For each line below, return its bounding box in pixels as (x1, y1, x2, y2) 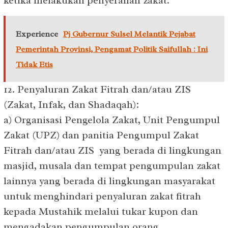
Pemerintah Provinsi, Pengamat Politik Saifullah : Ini (16, 44, 208, 54)
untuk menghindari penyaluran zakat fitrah (4, 189, 201, 203)
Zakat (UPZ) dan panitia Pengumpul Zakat (4, 128, 199, 141)
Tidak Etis (16, 59, 53, 70)
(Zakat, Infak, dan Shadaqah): (4, 98, 139, 111)
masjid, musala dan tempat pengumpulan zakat (4, 159, 220, 172)
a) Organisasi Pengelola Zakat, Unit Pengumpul (4, 113, 220, 126)
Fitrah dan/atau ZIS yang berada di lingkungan (4, 144, 221, 157)
